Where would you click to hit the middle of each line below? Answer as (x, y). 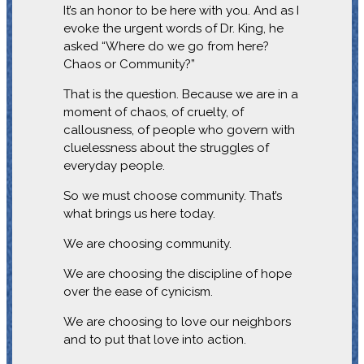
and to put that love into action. (154, 339)
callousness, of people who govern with (179, 130)
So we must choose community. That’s (172, 195)
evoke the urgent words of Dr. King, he (173, 28)
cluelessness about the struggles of (166, 147)
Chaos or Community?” (129, 64)
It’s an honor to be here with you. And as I (181, 10)
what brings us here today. (139, 213)
